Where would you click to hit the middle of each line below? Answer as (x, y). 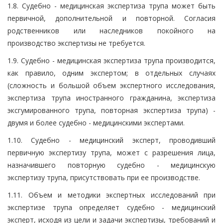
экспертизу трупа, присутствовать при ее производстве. (104, 177)
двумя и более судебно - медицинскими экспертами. (96, 122)
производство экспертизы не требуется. (76, 43)
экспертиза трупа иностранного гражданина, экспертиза (111, 98)
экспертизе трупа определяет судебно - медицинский (111, 207)
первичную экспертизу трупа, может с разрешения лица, (111, 152)
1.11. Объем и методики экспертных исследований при (111, 195)
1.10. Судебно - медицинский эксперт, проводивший (111, 140)
